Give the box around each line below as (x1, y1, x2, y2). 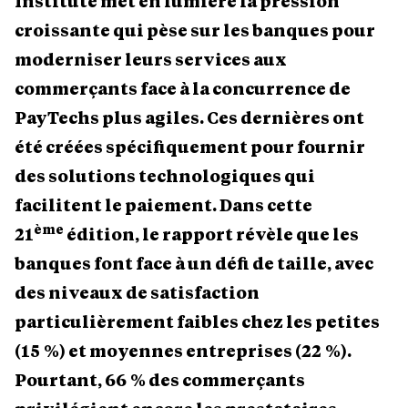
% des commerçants (130, 369, 305, 392)
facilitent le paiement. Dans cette (15, 194, 312, 217)
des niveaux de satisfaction (15, 281, 260, 304)
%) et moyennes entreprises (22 (44, 340, 321, 362)
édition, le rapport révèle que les (64, 223, 359, 246)
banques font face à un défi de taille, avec (15, 252, 373, 275)
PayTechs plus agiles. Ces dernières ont (15, 107, 364, 129)
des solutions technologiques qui (15, 165, 315, 188)
